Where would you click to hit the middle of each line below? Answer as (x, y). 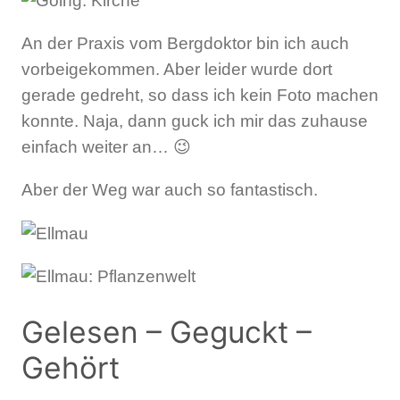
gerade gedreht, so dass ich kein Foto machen (200, 96)
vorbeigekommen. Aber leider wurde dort (177, 70)
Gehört (71, 367)
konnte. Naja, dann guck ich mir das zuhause (195, 121)
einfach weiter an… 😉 (106, 147)
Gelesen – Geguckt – (167, 332)
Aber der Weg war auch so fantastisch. (170, 190)
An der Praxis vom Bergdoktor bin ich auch (185, 44)
